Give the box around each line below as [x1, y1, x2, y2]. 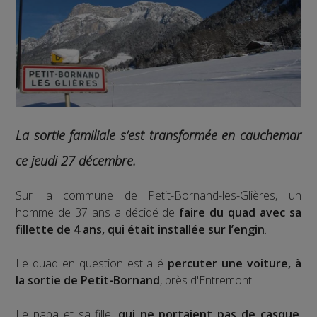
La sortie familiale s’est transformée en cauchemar [16, 126, 301, 144]
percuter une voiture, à [168, 255, 301, 272]
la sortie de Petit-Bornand [16, 272, 161, 289]
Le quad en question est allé [16, 255, 168, 272]
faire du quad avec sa [179, 204, 301, 221]
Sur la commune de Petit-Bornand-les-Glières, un [16, 188, 301, 204]
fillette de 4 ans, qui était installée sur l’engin [16, 221, 265, 238]
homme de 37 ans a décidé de [16, 204, 180, 221]
